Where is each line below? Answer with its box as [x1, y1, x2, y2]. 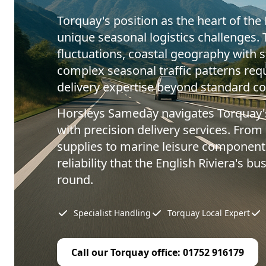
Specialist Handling [74, 207, 151, 218]
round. [57, 172, 93, 188]
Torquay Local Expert [167, 207, 250, 218]
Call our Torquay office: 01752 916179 [71, 246, 244, 259]
